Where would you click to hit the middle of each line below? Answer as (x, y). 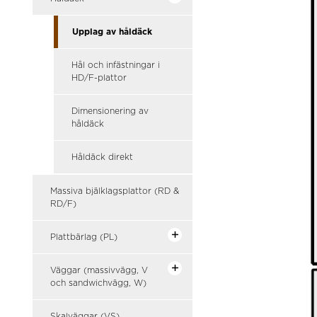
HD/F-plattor (99, 78)
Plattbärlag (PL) (84, 237)
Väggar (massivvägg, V (99, 270)
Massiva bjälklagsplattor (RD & (115, 191)
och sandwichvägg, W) (98, 283)
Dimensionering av (110, 111)
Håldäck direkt (102, 157)
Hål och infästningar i (116, 65)
